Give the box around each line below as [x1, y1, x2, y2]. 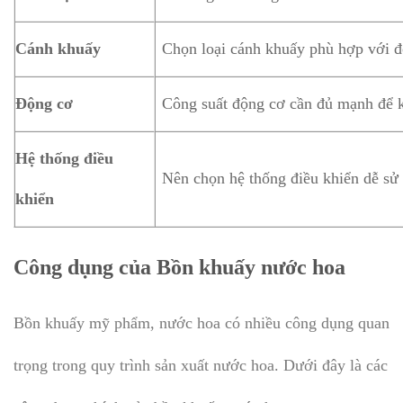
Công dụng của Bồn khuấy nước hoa [13, 255, 345, 279]
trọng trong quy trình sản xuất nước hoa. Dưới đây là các [13, 356, 388, 375]
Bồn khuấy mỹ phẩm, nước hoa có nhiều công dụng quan [13, 314, 390, 333]
